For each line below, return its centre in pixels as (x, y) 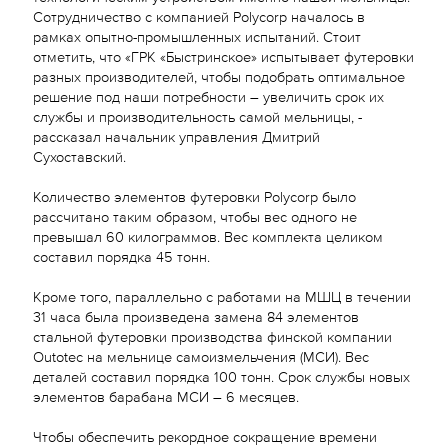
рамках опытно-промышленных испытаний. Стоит (196, 35)
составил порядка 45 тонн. (121, 255)
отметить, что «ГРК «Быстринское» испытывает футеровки (223, 55)
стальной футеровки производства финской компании (212, 335)
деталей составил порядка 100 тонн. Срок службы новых (221, 375)
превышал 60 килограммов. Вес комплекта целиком (207, 235)
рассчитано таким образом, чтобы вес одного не (194, 215)
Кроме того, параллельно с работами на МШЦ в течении (221, 295)
